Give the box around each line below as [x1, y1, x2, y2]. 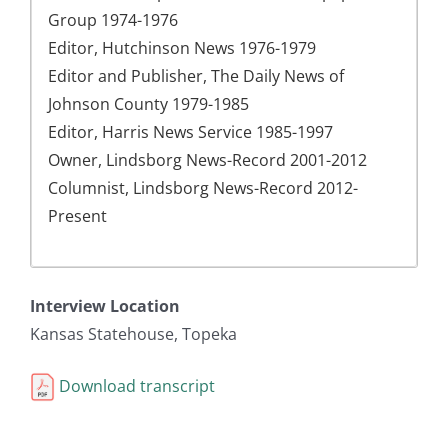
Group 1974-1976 [48, 9, 178, 32]
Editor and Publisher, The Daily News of [48, 65, 344, 88]
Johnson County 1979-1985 [48, 93, 249, 116]
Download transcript [55, 375, 215, 398]
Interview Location [30, 295, 180, 318]
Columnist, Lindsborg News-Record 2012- [48, 177, 358, 200]
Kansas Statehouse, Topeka [30, 323, 237, 346]
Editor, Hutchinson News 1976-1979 [48, 37, 316, 60]
